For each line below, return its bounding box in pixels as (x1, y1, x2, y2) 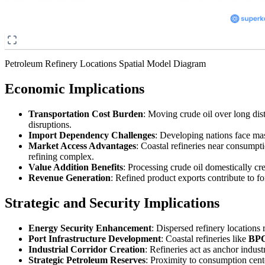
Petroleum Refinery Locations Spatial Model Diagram (5, 59, 206, 69)
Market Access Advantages (28, 140, 136, 151)
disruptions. (28, 119, 72, 130)
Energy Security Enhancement (28, 222, 151, 233)
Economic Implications (5, 80, 144, 96)
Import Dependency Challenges (28, 130, 155, 140)
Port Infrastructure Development (28, 233, 161, 244)
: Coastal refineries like (161, 233, 248, 244)
